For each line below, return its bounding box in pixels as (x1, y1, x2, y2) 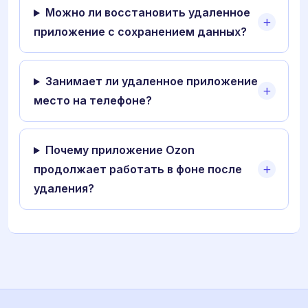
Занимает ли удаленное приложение (45, 74, 258, 89)
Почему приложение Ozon (45, 143, 195, 157)
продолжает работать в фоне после (34, 162, 242, 177)
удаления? (34, 181, 94, 196)
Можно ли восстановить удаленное (45, 5, 250, 20)
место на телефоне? (34, 93, 152, 108)
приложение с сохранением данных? (34, 25, 247, 39)
